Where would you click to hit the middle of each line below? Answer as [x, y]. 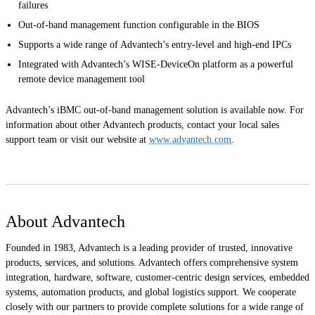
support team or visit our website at [77, 140]
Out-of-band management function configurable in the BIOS [139, 25]
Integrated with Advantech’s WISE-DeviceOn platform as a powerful [156, 65]
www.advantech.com [190, 140]
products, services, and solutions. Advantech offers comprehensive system [152, 263]
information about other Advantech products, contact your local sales [142, 125]
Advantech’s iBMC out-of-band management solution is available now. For [155, 110]
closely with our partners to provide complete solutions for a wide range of [155, 307]
